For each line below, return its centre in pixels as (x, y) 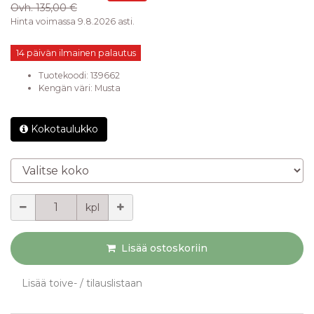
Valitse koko (39, 165)
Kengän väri (64, 88)
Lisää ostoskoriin (164, 248)
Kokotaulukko (64, 129)
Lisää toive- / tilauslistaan (82, 284)
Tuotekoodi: (64, 76)
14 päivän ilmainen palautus (76, 53)
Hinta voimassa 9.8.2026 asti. (73, 21)
